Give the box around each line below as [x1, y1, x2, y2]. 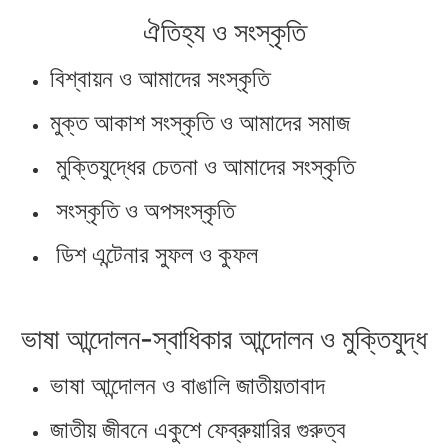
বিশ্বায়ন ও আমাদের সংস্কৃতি [50, 63, 270, 93]
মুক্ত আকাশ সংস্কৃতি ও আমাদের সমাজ [50, 107, 350, 137]
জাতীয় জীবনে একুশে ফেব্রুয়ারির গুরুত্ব [50, 415, 346, 445]
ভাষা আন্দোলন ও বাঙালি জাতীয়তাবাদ [50, 371, 325, 401]
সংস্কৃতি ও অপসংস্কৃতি [50, 195, 235, 225]
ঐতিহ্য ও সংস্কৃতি [142, 14, 306, 49]
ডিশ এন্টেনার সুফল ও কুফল [50, 239, 258, 269]
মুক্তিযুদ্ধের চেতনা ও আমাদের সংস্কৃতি [50, 151, 355, 181]
